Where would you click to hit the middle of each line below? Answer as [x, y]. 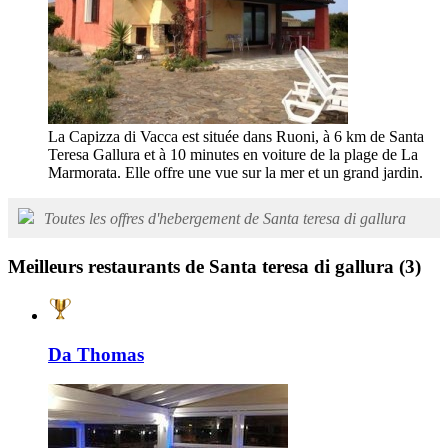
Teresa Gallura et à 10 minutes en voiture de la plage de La [233, 154]
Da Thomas [96, 354]
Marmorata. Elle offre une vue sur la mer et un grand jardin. [235, 172]
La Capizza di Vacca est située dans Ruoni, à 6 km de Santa [236, 136]
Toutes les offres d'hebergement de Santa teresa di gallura [225, 218]
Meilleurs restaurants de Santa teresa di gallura [203, 267]
